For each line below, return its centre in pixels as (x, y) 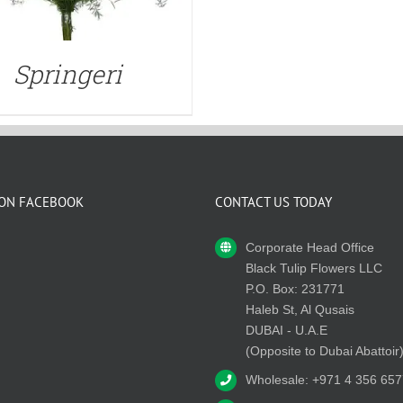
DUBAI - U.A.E (286, 330)
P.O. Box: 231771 (295, 288)
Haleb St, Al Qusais (300, 309)
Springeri (67, 74)
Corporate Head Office (309, 247)
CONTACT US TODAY (273, 201)
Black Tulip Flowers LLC (313, 268)
